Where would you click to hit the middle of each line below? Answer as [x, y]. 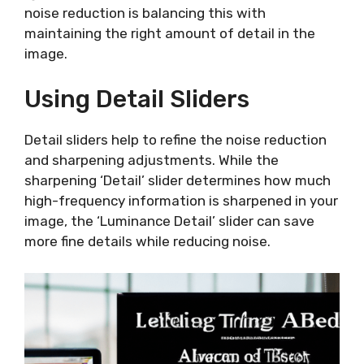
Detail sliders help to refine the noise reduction [175, 140]
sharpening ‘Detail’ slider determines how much [178, 181]
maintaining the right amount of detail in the [170, 33]
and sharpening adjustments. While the [152, 160]
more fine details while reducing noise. [147, 242]
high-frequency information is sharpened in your [181, 201]
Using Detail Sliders [137, 100]
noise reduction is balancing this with [145, 13]
